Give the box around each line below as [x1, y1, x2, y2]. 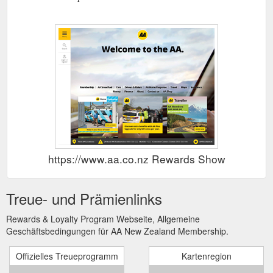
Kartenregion [181, 250, 232, 262]
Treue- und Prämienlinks [6, 188, 162, 209]
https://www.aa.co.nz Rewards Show [48, 151, 225, 166]
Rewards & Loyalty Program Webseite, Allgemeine [6, 213, 200, 225]
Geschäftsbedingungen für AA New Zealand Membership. [6, 225, 229, 237]
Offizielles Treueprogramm [15, 250, 118, 262]
